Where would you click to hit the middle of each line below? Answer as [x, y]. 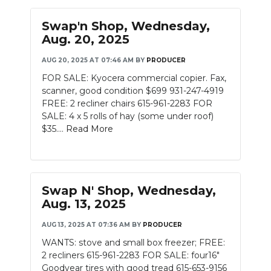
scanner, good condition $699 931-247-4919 [133, 91]
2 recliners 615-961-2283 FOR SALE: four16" [131, 255]
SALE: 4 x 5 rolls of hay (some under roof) [128, 116]
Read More [90, 129]
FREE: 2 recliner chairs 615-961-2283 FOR [127, 103]
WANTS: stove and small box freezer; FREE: [133, 243]
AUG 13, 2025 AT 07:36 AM [86, 225]
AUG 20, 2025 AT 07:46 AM [88, 60]
